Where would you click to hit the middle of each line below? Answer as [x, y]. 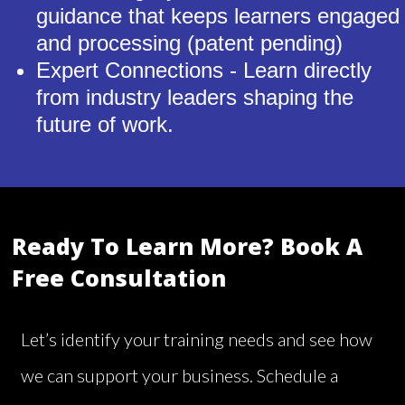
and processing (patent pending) [189, 43]
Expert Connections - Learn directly [204, 71]
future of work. [105, 125]
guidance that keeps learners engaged [218, 16]
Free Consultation [119, 278]
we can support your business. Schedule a [179, 376]
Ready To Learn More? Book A [187, 246]
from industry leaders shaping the [195, 98]
